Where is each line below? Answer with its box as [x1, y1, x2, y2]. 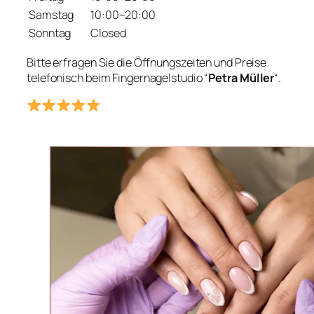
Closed [90, 25, 126, 41]
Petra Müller [208, 69, 275, 86]
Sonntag [29, 25, 71, 41]
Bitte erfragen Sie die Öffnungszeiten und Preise [27, 54, 267, 70]
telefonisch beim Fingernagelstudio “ [27, 69, 209, 86]
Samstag [29, 7, 74, 23]
